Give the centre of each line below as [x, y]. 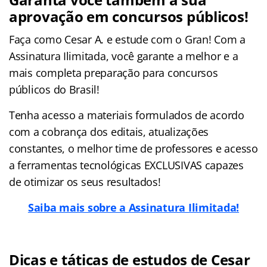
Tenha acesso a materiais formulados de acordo [127, 115]
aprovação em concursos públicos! [129, 16]
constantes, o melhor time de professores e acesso [133, 148]
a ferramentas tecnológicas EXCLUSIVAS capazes [126, 165]
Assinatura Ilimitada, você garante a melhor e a [124, 56]
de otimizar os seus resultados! [85, 181]
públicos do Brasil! [54, 89]
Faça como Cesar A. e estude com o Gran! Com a [127, 39]
